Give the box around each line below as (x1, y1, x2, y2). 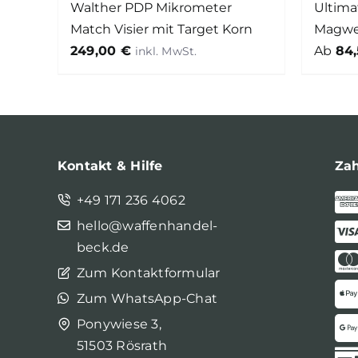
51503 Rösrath (77, 338, 168, 354)
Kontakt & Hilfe (58, 158, 163, 174)
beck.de (77, 240, 129, 256)
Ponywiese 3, (77, 316, 161, 332)
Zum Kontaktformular (77, 265, 221, 281)
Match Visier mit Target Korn (70, 22, 253, 38)
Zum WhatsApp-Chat (77, 291, 218, 307)
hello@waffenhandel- (77, 218, 218, 234)
